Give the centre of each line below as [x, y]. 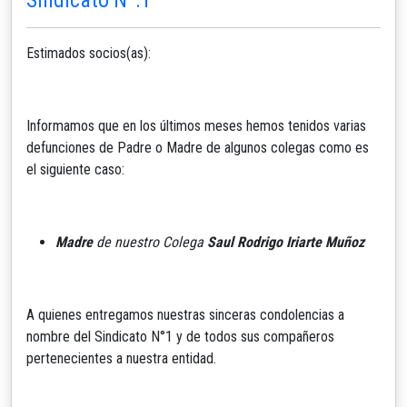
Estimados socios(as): [89, 53]
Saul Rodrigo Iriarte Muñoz [286, 242]
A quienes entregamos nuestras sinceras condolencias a [185, 314]
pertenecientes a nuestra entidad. [121, 358]
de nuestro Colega [150, 242]
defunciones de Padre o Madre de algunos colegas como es [198, 147]
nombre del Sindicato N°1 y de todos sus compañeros [180, 336]
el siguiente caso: [75, 169]
